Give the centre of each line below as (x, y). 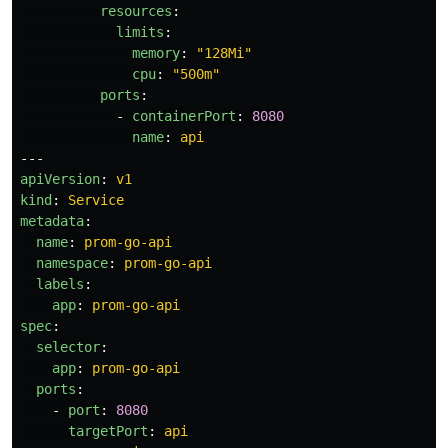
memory (156, 53)
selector (68, 347)
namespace (72, 263)
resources (136, 11)
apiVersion (60, 179)
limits (140, 32)
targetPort (108, 431)
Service (96, 200)
